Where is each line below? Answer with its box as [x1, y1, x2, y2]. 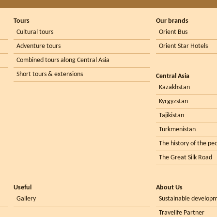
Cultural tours [16, 29, 53, 36]
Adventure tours [16, 43, 61, 50]
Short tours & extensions [16, 71, 83, 78]
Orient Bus [159, 29, 187, 36]
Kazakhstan [159, 84, 190, 92]
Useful [14, 184, 31, 192]
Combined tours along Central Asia [16, 57, 109, 64]
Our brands [156, 17, 188, 25]
